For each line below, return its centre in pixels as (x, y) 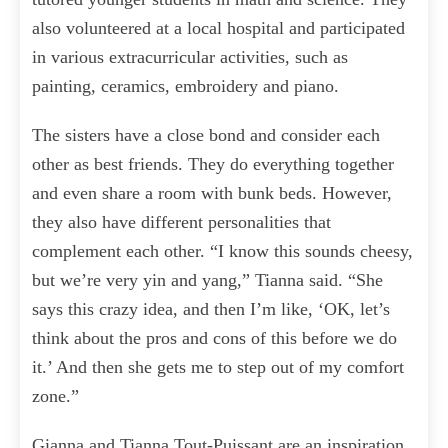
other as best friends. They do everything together (213, 164)
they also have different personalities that (181, 222)
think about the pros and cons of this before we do (214, 338)
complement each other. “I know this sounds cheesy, (222, 251)
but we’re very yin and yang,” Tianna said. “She (207, 280)
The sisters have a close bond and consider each (206, 135)
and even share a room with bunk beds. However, (212, 193)
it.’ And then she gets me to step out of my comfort (218, 367)
